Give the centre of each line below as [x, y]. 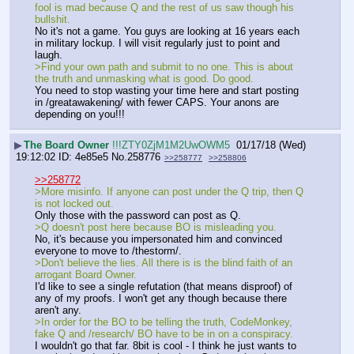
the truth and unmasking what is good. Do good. [144, 79]
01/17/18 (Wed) [271, 145]
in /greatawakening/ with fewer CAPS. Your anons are [157, 103]
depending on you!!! [80, 115]
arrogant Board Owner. [87, 275]
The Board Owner [68, 145]
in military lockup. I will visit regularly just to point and [157, 43]
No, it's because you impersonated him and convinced [158, 239]
